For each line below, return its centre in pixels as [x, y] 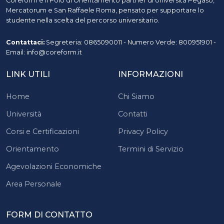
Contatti [133, 114]
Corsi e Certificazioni [42, 131]
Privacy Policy [143, 131]
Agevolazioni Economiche [54, 166]
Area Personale [34, 184]
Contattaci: [25, 42]
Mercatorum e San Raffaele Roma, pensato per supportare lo [105, 10]
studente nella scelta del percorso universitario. [83, 20]
